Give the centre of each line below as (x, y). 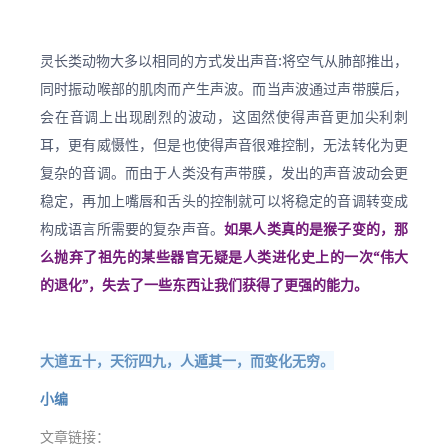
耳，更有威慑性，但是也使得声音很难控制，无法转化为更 (224, 144)
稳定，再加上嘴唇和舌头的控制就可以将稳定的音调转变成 (224, 200)
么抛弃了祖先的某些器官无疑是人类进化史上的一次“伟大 (224, 256)
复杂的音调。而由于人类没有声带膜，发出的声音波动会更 (224, 172)
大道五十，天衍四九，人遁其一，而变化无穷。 (187, 360)
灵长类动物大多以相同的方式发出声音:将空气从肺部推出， (224, 60)
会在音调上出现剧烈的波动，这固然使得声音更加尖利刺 (224, 116)
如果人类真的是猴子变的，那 (316, 228)
